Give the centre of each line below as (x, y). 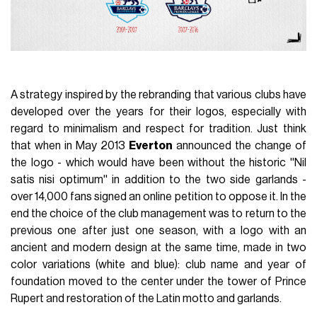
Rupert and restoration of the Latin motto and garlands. (146, 298)
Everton (151, 145)
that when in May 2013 (70, 145)
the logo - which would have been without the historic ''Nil (158, 162)
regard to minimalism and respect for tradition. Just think (158, 128)
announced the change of (240, 145)
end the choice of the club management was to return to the (158, 213)
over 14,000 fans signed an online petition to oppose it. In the (158, 196)
